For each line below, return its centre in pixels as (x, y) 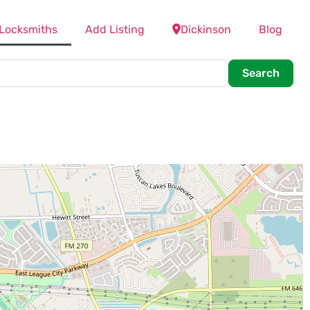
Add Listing (115, 29)
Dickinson (206, 29)
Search (261, 73)
